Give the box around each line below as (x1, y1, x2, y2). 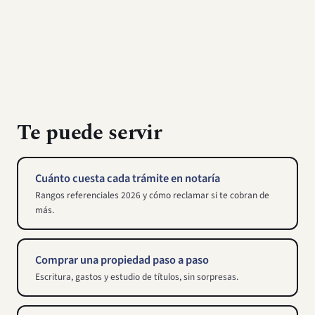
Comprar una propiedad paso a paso (35, 252, 209, 269)
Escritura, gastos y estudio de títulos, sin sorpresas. (35, 270, 238, 284)
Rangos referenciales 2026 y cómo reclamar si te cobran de (35, 188, 269, 202)
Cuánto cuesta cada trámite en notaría (35, 170, 220, 188)
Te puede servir (17, 117, 162, 150)
